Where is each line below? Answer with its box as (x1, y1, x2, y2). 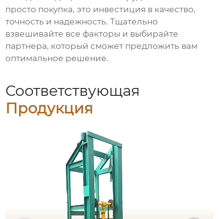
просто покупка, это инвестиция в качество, (5, 4, 196, 15)
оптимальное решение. (5, 53, 109, 64)
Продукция (5, 99, 93, 117)
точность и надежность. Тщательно (5, 17, 158, 27)
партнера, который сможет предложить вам (5, 41, 198, 51)
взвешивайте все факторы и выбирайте (5, 29, 179, 39)
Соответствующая (5, 81, 140, 100)
